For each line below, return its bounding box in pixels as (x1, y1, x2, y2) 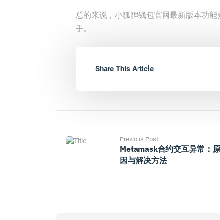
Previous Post (120, 136, 158, 143)
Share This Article (95, 64, 154, 73)
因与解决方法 (120, 155, 167, 165)
